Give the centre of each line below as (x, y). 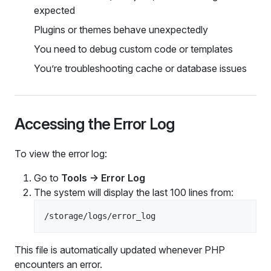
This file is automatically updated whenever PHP (120, 250)
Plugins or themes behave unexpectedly (121, 29)
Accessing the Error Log (95, 124)
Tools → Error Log (103, 178)
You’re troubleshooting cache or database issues (140, 68)
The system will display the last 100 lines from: (134, 193)
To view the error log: (61, 154)
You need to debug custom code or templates (133, 49)
